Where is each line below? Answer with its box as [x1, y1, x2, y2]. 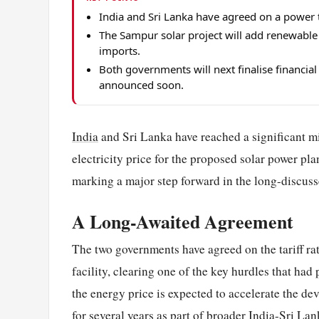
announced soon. [99, 78, 184, 93]
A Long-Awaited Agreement [72, 208, 293, 236]
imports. [99, 43, 141, 58]
